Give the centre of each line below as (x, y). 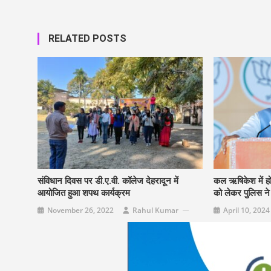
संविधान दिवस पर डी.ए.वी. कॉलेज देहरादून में (108, 181)
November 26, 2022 (81, 211)
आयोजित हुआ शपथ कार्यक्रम (84, 193)
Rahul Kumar (156, 211)
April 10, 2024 (246, 211)
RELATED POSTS (87, 39)
